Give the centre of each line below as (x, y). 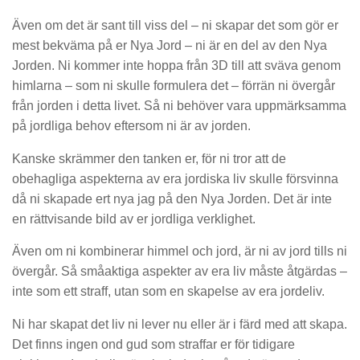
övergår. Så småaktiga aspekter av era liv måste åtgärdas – (180, 272)
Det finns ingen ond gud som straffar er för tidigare (153, 345)
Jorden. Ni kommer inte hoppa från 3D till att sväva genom (176, 65)
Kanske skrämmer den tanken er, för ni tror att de (149, 158)
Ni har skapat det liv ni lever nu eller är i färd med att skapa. (180, 325)
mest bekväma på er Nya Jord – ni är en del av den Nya (170, 45)
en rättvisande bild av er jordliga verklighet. (134, 219)
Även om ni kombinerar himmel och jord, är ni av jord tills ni (180, 252)
